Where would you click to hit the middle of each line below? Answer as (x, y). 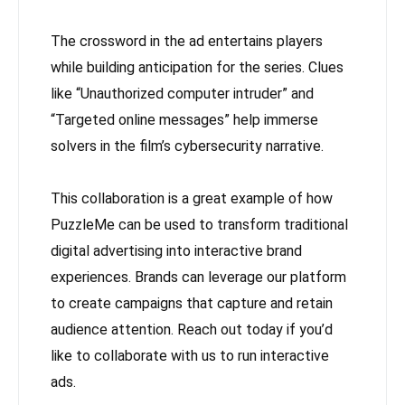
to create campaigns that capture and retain (192, 303)
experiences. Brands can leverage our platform (198, 277)
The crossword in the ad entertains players (187, 41)
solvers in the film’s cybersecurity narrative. (187, 146)
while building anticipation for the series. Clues (197, 67)
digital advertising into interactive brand (176, 250)
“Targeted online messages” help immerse (184, 119)
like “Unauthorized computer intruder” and (182, 93)
